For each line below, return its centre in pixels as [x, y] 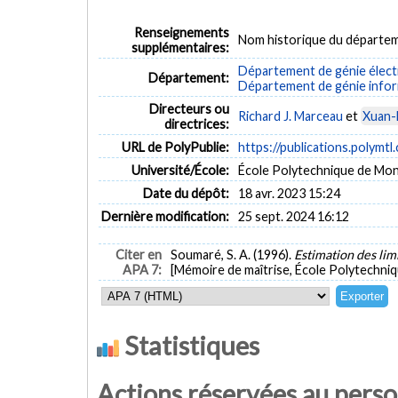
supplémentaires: [181, 47]
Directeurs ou [190, 108]
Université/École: [181, 170]
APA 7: [143, 270]
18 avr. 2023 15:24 [289, 193]
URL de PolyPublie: [176, 147]
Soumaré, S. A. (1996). [232, 255]
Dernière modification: [166, 216]
